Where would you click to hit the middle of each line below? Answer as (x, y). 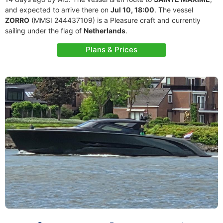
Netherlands (105, 31)
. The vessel (174, 10)
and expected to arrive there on (58, 10)
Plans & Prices (111, 50)
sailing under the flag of (44, 31)
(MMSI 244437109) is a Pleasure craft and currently (115, 20)
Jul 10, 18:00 (132, 10)
